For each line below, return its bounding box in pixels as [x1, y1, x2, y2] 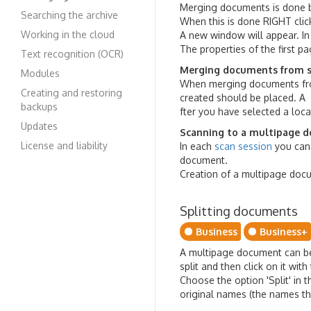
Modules [21, 67, 60, 79]
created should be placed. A [180, 92, 305, 103]
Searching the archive [21, 9, 118, 21]
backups [21, 101, 58, 112]
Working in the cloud [21, 28, 115, 40]
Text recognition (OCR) [21, 48, 124, 60]
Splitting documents [180, 203, 298, 219]
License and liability [21, 140, 108, 151]
